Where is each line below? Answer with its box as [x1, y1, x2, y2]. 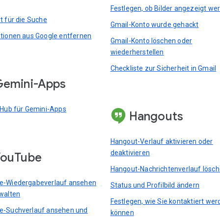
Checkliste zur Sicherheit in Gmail [110, 64, 217, 72]
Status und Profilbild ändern [110, 181, 200, 190]
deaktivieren [110, 149, 150, 157]
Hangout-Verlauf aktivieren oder [110, 137, 213, 146]
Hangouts [129, 109, 184, 124]
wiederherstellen [110, 48, 164, 56]
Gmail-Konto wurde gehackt [110, 20, 199, 28]
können [110, 209, 134, 217]
